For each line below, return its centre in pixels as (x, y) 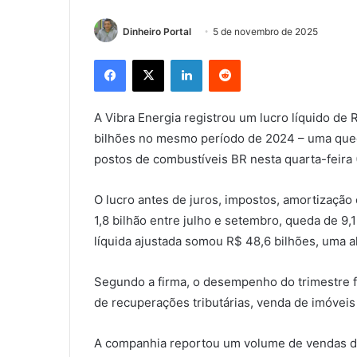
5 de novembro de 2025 (265, 31)
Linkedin (222, 59)
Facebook (149, 59)
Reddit (256, 59)
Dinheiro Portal (157, 31)
